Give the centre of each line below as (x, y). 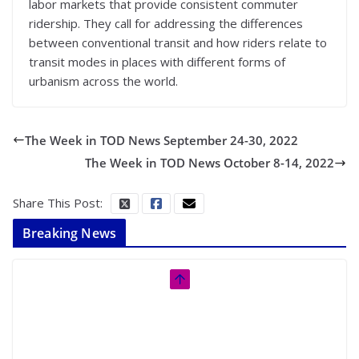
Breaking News (70, 233)
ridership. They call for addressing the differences (166, 23)
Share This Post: (58, 203)
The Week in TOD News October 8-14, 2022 (210, 163)
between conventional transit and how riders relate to (178, 42)
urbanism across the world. (103, 81)
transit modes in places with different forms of (157, 61)
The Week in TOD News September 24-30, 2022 (161, 140)
